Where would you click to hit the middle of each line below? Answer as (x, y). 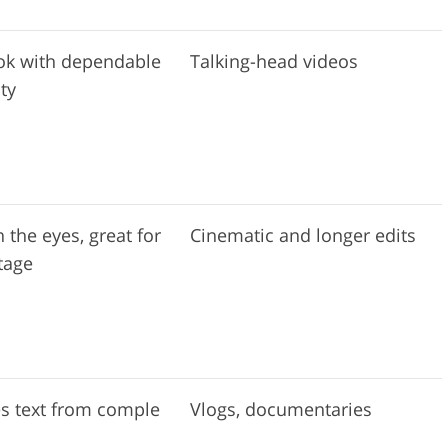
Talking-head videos (274, 60)
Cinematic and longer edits (303, 234)
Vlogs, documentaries (281, 408)
